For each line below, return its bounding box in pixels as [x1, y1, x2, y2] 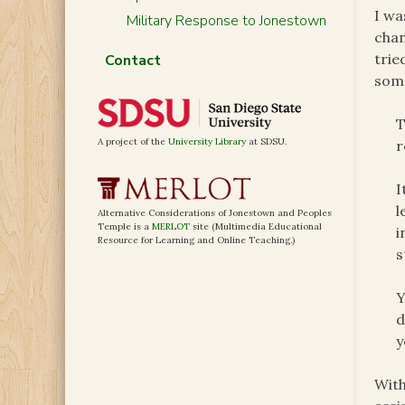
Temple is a [98, 221, 152, 233]
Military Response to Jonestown [126, 11, 326, 31]
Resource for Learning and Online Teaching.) [98, 234, 295, 247]
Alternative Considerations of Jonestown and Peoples [98, 207, 332, 220]
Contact [104, 51, 161, 71]
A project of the [98, 136, 168, 148]
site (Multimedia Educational [190, 221, 322, 233]
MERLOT [152, 221, 190, 233]
